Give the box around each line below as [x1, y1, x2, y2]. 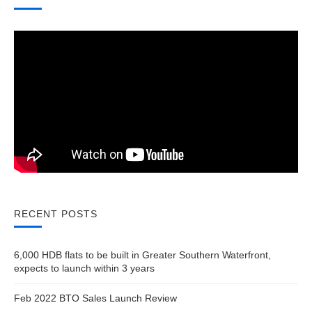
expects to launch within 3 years [14, 263, 155, 274]
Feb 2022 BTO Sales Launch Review [14, 292, 177, 304]
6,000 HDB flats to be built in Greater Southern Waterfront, [14, 249, 271, 260]
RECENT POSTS [14, 208, 97, 219]
